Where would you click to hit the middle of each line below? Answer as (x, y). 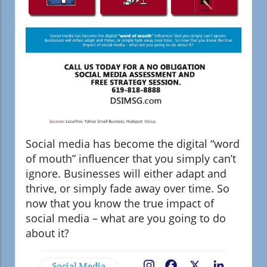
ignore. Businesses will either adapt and (126, 174)
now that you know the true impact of (120, 204)
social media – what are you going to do (126, 218)
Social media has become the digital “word (133, 144)
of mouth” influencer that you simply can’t (131, 159)
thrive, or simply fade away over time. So (128, 189)
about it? (47, 233)
